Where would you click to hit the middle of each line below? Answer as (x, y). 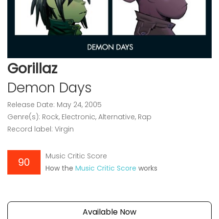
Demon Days (50, 88)
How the (60, 168)
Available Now (109, 212)
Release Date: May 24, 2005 (55, 105)
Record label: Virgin (41, 129)
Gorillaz (32, 69)
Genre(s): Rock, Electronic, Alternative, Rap (79, 117)
